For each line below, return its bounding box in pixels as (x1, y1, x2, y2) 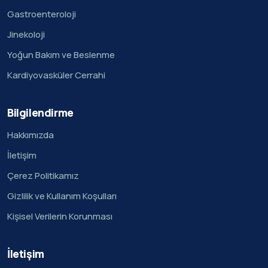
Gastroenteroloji (7, 8, 76, 21)
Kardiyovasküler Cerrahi (7, 69, 105, 82)
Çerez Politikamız (7, 169, 79, 182)
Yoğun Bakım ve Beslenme (7, 48, 115, 62)
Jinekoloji (7, 28, 45, 41)
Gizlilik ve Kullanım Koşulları (7, 190, 117, 203)
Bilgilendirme (7, 105, 74, 120)
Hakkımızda (7, 129, 54, 142)
